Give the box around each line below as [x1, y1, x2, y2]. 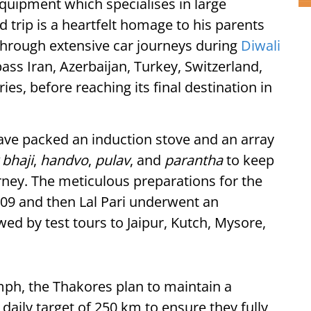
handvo [40, 151, 88, 170]
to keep [223, 151, 274, 170]
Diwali [241, 36, 280, 56]
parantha [165, 151, 223, 170]
